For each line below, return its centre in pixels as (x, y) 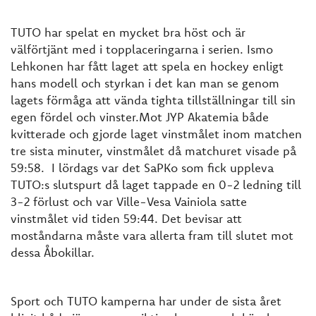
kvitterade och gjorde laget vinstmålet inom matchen (156, 133)
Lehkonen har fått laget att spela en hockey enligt (147, 66)
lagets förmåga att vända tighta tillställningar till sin (153, 99)
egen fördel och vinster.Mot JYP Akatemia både (140, 116)
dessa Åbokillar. (53, 252)
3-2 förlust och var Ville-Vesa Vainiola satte (129, 201)
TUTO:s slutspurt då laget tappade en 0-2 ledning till (156, 184)
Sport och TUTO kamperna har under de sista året (146, 300)
